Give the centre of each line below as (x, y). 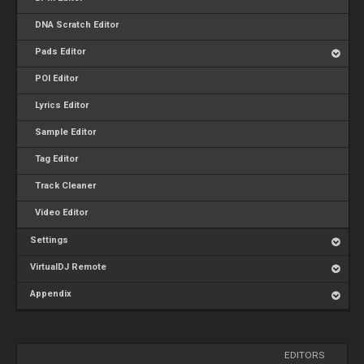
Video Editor (59, 212)
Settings (50, 240)
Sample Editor (63, 132)
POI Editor (54, 78)
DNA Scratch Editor (75, 25)
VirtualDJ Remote (69, 267)
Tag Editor (54, 159)
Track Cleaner (63, 186)
